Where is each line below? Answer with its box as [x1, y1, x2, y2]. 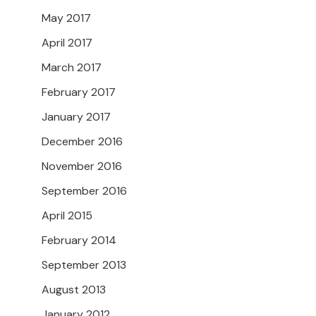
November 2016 [42, 159, 122, 174]
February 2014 [42, 233, 116, 248]
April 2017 [42, 35, 92, 51]
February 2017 [42, 85, 116, 100]
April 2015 [42, 208, 92, 224]
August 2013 [42, 282, 106, 298]
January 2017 [42, 109, 111, 125]
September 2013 [42, 257, 126, 273]
